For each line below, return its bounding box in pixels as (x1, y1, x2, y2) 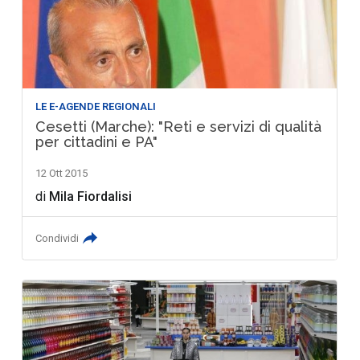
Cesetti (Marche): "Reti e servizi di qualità (35, 117, 322, 135)
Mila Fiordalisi (49, 188, 133, 204)
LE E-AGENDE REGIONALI (35, 100, 157, 112)
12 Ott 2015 (35, 166, 88, 179)
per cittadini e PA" (35, 133, 158, 150)
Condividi (35, 231, 80, 244)
